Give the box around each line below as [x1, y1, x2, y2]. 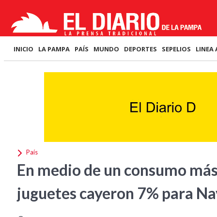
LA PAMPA [38, 45, 70, 53]
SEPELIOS [162, 45, 191, 53]
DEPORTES [124, 45, 157, 53]
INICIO [14, 45, 33, 53]
